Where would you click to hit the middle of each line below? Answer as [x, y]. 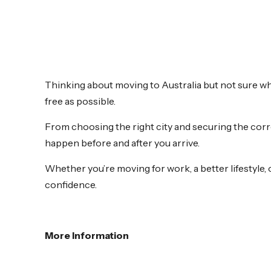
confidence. [71, 185]
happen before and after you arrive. [122, 143]
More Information [87, 236]
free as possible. [80, 101]
